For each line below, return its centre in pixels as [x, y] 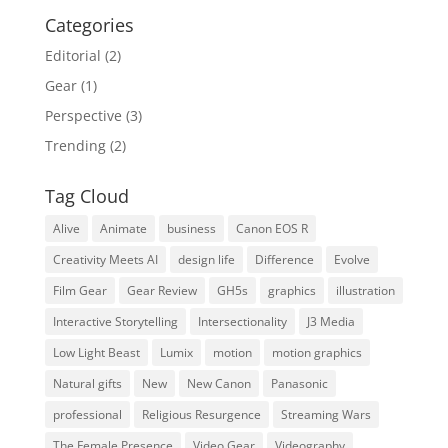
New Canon [218, 384]
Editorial [72, 56]
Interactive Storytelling [115, 322]
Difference [284, 260]
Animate [123, 229]
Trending [75, 146]
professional [87, 415]
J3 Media [330, 322]
